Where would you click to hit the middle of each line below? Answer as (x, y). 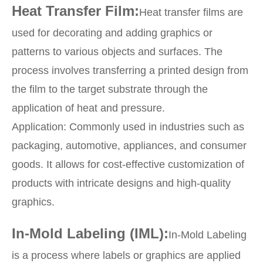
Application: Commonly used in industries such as (128, 127)
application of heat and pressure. (88, 108)
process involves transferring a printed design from (130, 70)
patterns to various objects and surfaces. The (117, 51)
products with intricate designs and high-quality (121, 183)
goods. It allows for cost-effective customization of (128, 164)
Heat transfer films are (191, 12)
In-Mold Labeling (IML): (90, 233)
